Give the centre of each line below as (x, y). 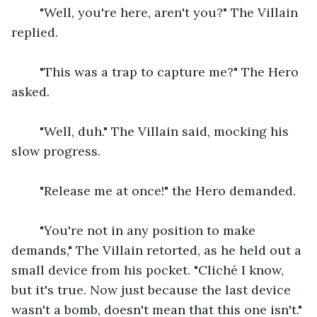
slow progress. (56, 151)
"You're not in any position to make (142, 230)
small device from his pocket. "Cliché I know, (149, 270)
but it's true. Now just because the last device (153, 289)
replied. (35, 32)
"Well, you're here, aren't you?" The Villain (163, 12)
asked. (30, 91)
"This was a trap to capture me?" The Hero (164, 71)
